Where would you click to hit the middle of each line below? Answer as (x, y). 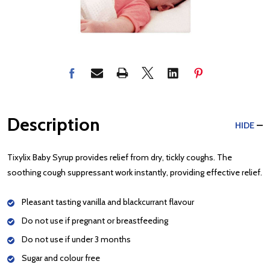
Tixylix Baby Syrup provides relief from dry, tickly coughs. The (120, 157)
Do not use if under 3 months (76, 239)
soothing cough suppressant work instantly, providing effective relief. (135, 172)
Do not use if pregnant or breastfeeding (95, 221)
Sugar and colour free (61, 258)
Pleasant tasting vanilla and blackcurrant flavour (108, 202)
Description (54, 124)
